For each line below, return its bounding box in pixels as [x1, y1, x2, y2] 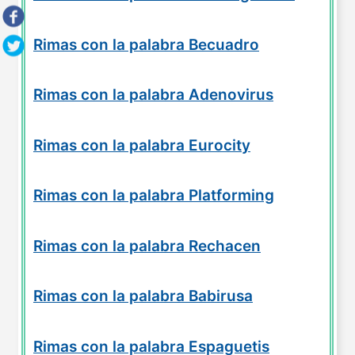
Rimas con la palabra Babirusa [33, 287, 253, 306]
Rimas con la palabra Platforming [33, 186, 274, 205]
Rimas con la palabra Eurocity [33, 136, 250, 155]
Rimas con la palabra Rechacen [33, 236, 261, 255]
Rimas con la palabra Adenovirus [33, 86, 273, 105]
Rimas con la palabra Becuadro [33, 35, 259, 54]
